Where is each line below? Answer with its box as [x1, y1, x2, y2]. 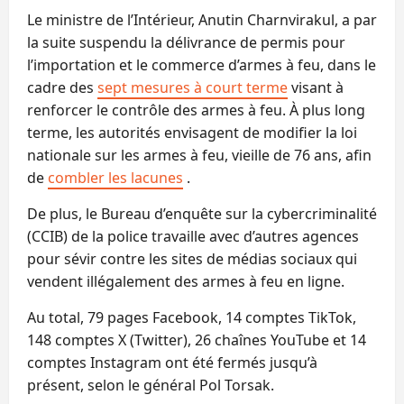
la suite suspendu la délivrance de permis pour [27, 32, 345, 52]
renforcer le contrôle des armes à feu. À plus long [27, 99, 365, 120]
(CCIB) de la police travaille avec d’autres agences [27, 225, 359, 246]
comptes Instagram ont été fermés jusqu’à [27, 352, 317, 372]
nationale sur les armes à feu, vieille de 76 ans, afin [27, 144, 372, 165]
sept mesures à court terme [97, 77, 288, 97]
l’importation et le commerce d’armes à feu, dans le [27, 54, 376, 75]
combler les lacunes [48, 167, 183, 188]
